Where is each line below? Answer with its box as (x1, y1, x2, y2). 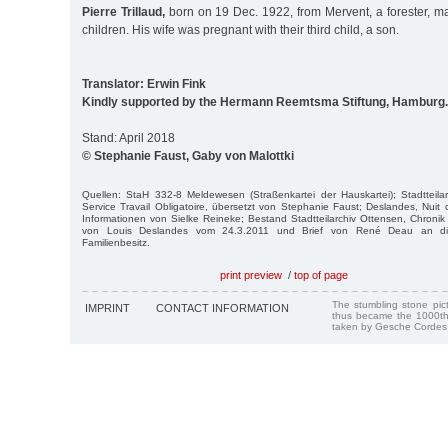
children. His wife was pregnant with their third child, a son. (82, 22, 399, 37)
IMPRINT (85, 301, 130, 314)
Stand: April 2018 (82, 130, 175, 145)
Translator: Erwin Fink (82, 76, 206, 91)
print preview (220, 268, 282, 281)
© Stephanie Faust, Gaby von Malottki (82, 148, 294, 163)
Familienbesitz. (82, 236, 150, 248)
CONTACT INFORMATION (156, 301, 289, 314)
